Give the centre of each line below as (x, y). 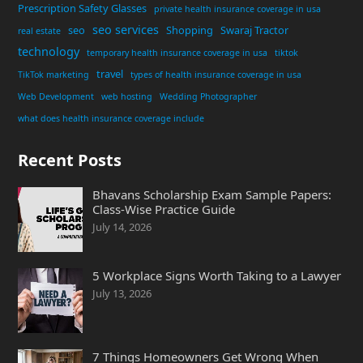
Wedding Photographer (208, 96)
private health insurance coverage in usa (237, 9)
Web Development (56, 96)
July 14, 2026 (122, 226)
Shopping (189, 30)
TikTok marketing (53, 74)
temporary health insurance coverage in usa (177, 52)
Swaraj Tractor (254, 30)
